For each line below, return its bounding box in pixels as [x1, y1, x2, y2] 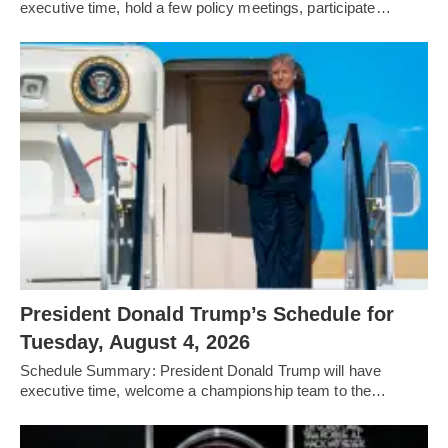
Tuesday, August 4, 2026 [20, 331, 250, 353]
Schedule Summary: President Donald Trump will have [20, 362, 382, 379]
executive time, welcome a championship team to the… [20, 382, 387, 399]
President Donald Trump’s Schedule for [20, 303, 394, 325]
